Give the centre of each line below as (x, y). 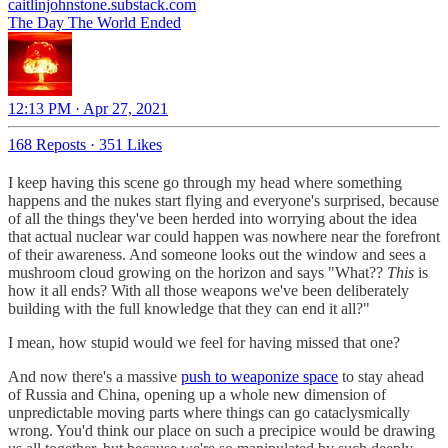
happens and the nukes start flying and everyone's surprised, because (223, 200)
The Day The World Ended (94, 22)
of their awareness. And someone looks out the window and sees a (217, 254)
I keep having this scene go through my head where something (205, 182)
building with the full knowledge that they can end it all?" (189, 308)
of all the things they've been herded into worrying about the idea (212, 218)
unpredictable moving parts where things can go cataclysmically (209, 412)
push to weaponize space (259, 376)
